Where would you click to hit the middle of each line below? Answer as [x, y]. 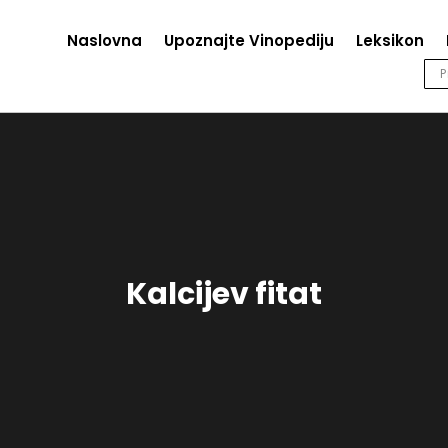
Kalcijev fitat [224, 293]
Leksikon [389, 40]
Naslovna [104, 40]
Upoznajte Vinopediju [248, 40]
